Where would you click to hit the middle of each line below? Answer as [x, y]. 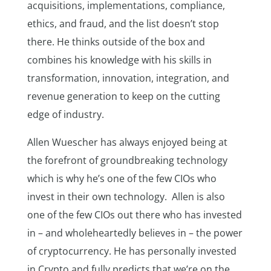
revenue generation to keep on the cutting [123, 96]
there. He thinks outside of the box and [116, 42]
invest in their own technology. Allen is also [126, 197]
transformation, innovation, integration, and [128, 78]
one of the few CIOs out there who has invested [134, 215]
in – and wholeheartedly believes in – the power [135, 233]
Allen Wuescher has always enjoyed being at [127, 142]
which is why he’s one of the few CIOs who [122, 178]
